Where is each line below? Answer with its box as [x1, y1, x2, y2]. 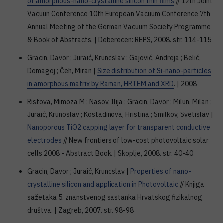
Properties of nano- [130, 167, 191, 176]
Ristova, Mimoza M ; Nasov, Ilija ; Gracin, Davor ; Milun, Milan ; [27, 97, 212, 106]
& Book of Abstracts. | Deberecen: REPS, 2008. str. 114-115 [27, 35, 211, 44]
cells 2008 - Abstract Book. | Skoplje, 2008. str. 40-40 [27, 149, 193, 158]
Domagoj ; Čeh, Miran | [27, 66, 97, 75]
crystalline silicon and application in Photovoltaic [27, 180, 178, 189]
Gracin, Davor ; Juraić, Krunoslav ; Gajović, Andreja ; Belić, [27, 53, 201, 62]
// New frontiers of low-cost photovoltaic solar [62, 136, 209, 145]
